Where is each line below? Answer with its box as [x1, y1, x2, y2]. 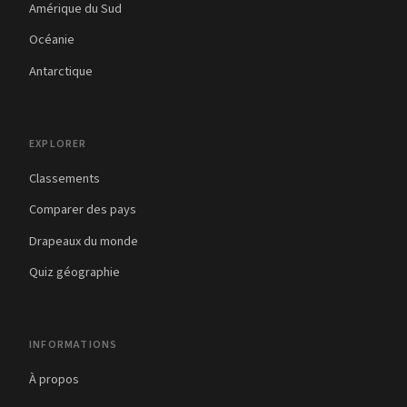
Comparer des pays [29, 200, 136, 220]
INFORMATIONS [29, 337, 118, 353]
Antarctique [29, 62, 93, 82]
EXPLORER [29, 135, 87, 152]
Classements [29, 168, 100, 188]
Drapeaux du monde [29, 231, 138, 251]
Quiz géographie [29, 263, 120, 283]
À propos [29, 370, 79, 390]
